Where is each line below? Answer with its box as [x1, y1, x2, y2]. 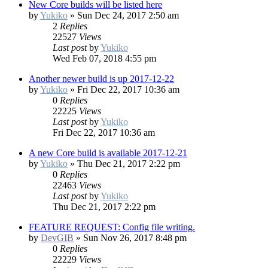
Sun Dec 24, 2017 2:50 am [77, 10, 179, 21]
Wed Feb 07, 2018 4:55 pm [53, 53, 156, 64]
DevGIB [41, 233, 74, 243]
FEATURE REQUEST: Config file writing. [29, 222, 195, 233]
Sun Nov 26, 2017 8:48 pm [83, 233, 187, 243]
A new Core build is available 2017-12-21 [29, 148, 187, 159]
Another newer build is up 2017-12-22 [29, 74, 174, 84]
